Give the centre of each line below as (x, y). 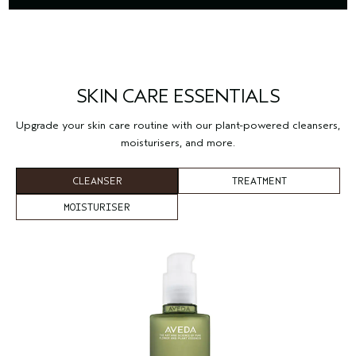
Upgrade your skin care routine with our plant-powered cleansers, (178, 125)
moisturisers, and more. (178, 142)
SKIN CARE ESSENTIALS (178, 96)
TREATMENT (259, 180)
